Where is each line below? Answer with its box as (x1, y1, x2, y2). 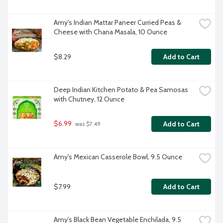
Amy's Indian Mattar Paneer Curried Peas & (54, 18, 181, 27)
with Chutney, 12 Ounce (54, 95, 124, 104)
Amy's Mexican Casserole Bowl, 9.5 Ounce (54, 152, 182, 162)
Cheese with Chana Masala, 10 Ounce (54, 27, 167, 37)
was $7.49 (74, 120, 101, 128)
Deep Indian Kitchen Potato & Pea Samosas (54, 85, 188, 95)
